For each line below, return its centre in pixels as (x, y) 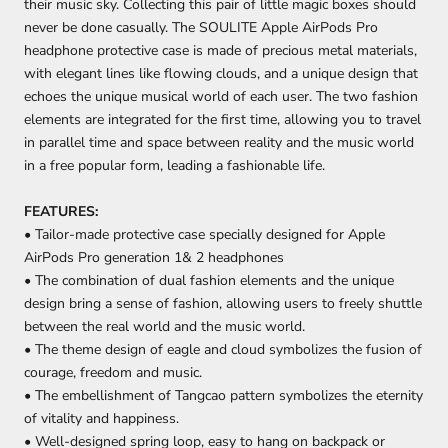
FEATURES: (61, 211)
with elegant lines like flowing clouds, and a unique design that (221, 74)
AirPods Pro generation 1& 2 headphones (154, 257)
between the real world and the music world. (164, 326)
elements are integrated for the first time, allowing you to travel (222, 120)
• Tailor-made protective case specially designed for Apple (204, 234)
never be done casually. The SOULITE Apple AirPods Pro (201, 28)
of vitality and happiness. (101, 418)
